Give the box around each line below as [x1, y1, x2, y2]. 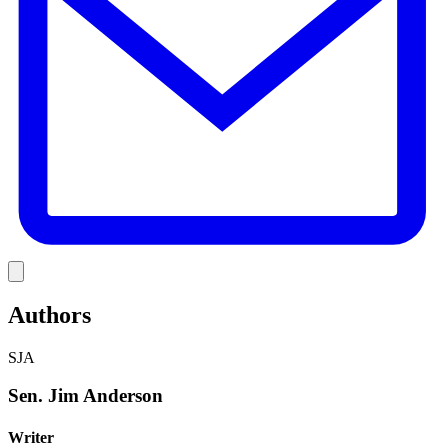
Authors [8, 301, 91, 328]
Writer [8, 428, 54, 446]
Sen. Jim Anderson [8, 385, 163, 407]
